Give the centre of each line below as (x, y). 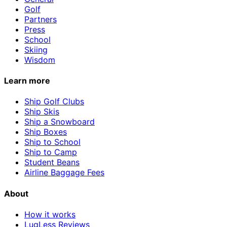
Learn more (27, 81)
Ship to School (52, 142)
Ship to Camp (51, 152)
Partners (41, 19)
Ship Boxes (46, 132)
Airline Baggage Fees (64, 173)
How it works (50, 214)
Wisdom (40, 60)
